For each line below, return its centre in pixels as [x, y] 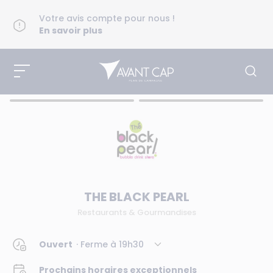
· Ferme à [97, 244]
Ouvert [56, 244]
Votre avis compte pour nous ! [107, 18]
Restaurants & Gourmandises [136, 212]
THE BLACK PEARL [136, 197]
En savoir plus [71, 30]
